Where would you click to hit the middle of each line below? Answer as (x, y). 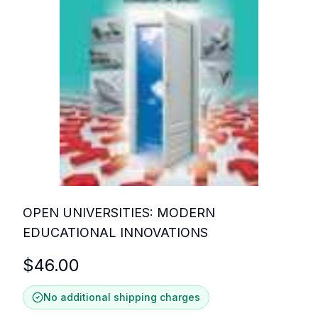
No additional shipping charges (122, 297)
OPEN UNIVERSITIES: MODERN (119, 213)
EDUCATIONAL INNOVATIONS (115, 233)
